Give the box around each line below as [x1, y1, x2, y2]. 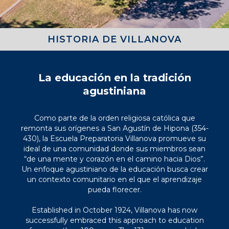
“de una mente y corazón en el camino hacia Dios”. [24, 154, 205, 164]
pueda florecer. [87, 185, 142, 194]
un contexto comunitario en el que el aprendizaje [27, 175, 202, 184]
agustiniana [83, 85, 146, 97]
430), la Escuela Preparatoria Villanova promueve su [23, 134, 206, 143]
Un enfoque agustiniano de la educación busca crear [21, 165, 208, 174]
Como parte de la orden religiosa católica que [34, 113, 195, 123]
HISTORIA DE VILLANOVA [48, 34, 181, 45]
